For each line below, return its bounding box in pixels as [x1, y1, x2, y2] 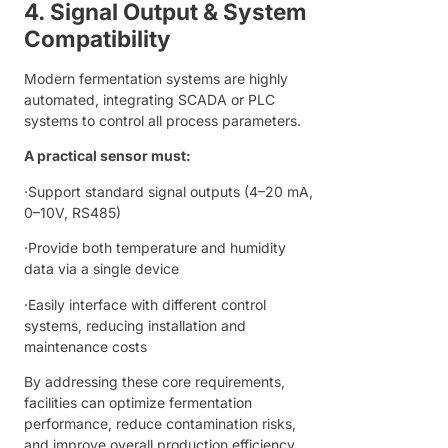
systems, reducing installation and [24, 316, 246, 334]
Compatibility [24, 25, 171, 53]
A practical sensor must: [24, 147, 191, 165]
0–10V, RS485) [24, 203, 121, 221]
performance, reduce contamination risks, [24, 415, 296, 433]
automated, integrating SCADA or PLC [24, 91, 275, 109]
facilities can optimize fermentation [24, 394, 252, 412]
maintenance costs [24, 337, 147, 355]
